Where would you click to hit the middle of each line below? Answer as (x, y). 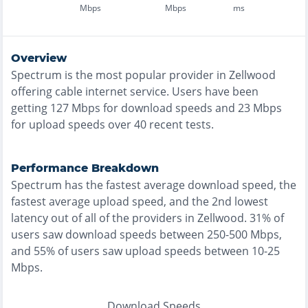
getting (29, 108)
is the (79, 75)
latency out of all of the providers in (104, 218)
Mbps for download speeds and (152, 108)
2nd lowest (240, 201)
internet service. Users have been (170, 91)
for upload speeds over (71, 124)
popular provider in (176, 75)
